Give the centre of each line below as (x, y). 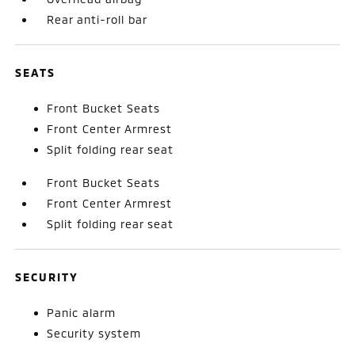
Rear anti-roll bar (97, 19)
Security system (94, 333)
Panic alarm (82, 312)
